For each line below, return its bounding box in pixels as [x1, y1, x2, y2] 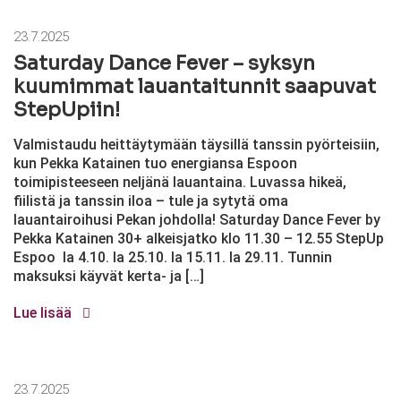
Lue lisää [13, 304, 75, 321]
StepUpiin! [13, 98, 120, 122]
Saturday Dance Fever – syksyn [13, 51, 315, 75]
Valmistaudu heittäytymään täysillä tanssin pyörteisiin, [13, 136, 380, 153]
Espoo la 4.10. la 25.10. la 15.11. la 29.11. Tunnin [13, 249, 332, 266]
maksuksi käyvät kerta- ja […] [13, 268, 204, 285]
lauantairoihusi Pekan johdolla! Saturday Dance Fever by [13, 211, 380, 228]
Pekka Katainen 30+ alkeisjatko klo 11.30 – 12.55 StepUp [13, 230, 384, 247]
